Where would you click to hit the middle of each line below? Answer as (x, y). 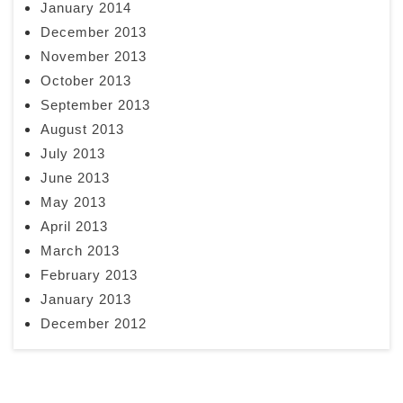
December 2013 (94, 31)
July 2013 (73, 153)
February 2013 (89, 274)
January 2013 (86, 299)
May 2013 (73, 201)
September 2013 (95, 104)
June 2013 (75, 177)
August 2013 (82, 129)
